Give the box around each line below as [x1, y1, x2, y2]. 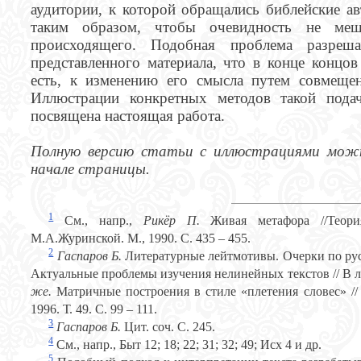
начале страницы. [31, 160, 150, 177]
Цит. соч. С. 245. [124, 320, 216, 334]
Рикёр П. [143, 214, 211, 228]
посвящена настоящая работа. [31, 106, 225, 124]
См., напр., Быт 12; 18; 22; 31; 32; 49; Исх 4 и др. [53, 338, 322, 352]
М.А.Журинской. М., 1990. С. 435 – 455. [31, 231, 251, 246]
